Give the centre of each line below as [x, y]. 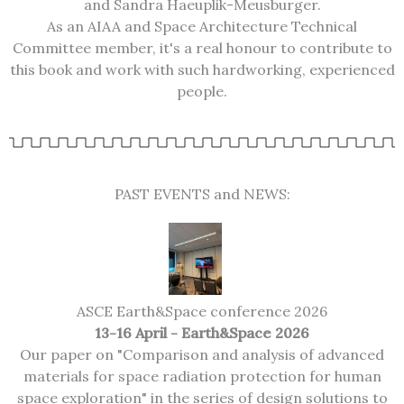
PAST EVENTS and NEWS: [202, 194]
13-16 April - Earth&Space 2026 [202, 332]
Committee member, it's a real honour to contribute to [202, 48]
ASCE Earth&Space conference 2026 [202, 311]
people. [202, 92]
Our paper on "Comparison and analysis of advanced [202, 354]
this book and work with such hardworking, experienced [202, 70]
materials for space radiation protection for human [202, 376]
